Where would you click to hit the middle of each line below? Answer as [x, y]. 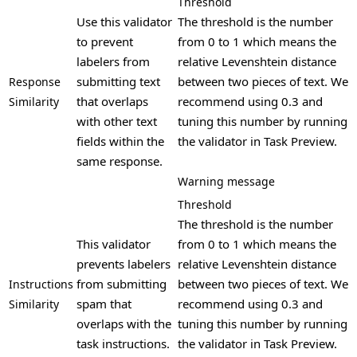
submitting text [118, 81]
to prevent [105, 41]
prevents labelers [124, 263]
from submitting [122, 283]
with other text [117, 121]
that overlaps [112, 101]
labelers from [113, 61]
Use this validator [124, 21]
